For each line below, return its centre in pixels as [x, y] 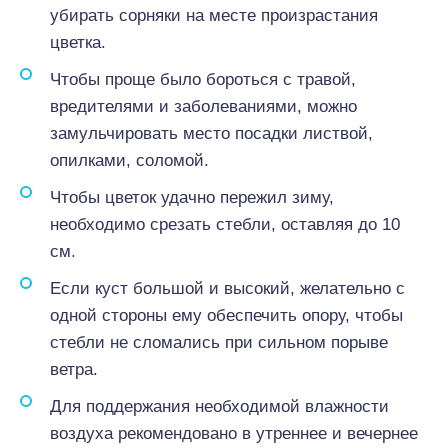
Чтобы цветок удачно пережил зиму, [192, 197]
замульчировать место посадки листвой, [211, 133]
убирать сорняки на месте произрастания [214, 15]
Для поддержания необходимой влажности [219, 406]
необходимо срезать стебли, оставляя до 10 [225, 224]
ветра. [74, 369]
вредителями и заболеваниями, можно [203, 106]
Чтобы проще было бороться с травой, [203, 79]
